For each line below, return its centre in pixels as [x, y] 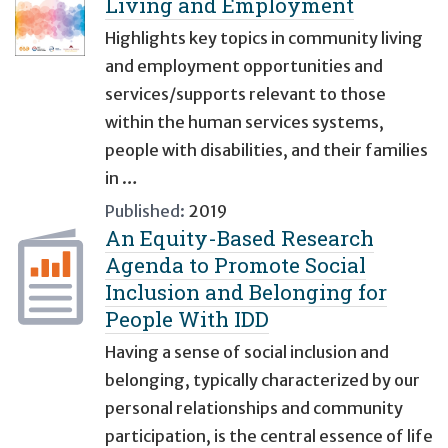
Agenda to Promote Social [235, 265]
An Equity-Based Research [239, 238]
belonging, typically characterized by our [262, 380]
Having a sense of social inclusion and [247, 352]
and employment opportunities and [244, 66]
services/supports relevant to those [245, 94]
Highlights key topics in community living [264, 38]
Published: [145, 211]
